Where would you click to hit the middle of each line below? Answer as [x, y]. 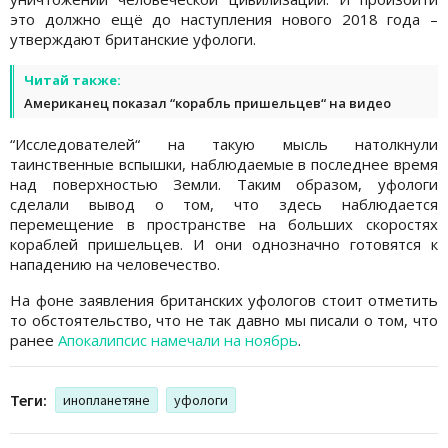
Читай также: [72, 79]
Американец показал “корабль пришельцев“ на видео [207, 102]
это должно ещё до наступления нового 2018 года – [224, 18]
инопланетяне [106, 399]
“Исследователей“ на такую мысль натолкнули [224, 143]
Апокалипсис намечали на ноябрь [178, 339]
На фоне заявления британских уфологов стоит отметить [224, 299]
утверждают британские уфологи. [133, 38]
